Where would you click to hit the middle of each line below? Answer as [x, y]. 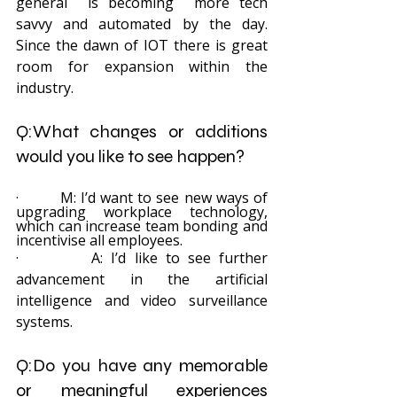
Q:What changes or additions [142, 132]
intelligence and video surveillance [142, 300]
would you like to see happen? [130, 156]
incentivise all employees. [99, 240]
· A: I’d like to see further [142, 258]
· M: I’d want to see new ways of [142, 198]
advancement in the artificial [142, 279]
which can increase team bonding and [142, 226]
